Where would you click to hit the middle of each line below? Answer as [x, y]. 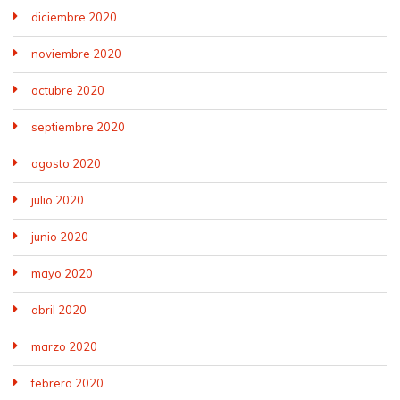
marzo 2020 [64, 346]
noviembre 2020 [76, 53]
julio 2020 [58, 200]
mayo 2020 [62, 273]
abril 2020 [59, 309]
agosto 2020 [66, 163]
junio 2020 [60, 236]
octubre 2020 [68, 90]
